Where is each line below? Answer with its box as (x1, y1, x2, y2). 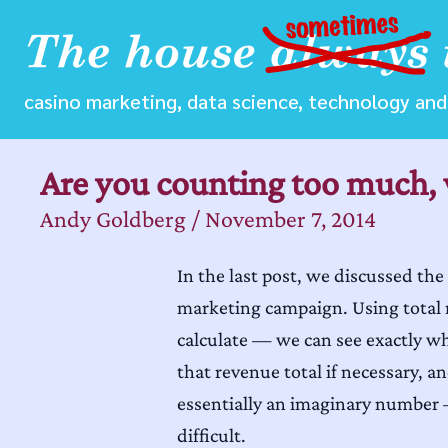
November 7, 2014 (205, 205, 376, 232)
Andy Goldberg (40, 205, 186, 232)
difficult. (177, 424, 246, 446)
